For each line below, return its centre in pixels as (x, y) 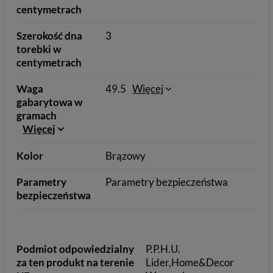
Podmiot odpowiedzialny (75, 249)
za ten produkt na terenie (75, 262)
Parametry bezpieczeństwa (167, 182)
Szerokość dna (49, 36)
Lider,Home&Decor (190, 262)
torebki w (39, 49)
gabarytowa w (49, 102)
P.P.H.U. (163, 249)
